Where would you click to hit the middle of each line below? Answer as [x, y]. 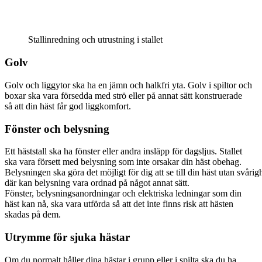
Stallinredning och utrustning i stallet [95, 40]
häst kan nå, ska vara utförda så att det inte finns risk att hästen [119, 204]
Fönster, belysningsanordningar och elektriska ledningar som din [123, 194]
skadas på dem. [33, 215]
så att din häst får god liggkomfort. [68, 106]
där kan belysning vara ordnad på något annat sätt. [97, 183]
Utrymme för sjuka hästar [67, 237]
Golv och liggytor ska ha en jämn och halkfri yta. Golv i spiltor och [128, 85]
